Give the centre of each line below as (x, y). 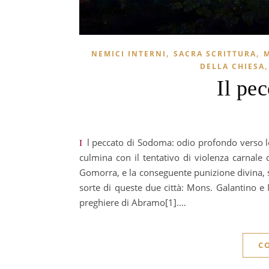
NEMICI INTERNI (128, 53)
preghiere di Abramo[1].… (133, 202)
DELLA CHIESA (232, 66)
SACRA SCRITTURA (215, 53)
